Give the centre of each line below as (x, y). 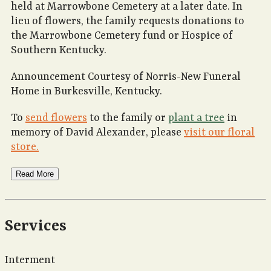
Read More (35, 174)
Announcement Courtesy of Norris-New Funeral (126, 77)
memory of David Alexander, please (97, 133)
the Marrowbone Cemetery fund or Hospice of (122, 36)
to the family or (128, 118)
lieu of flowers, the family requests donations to (128, 21)
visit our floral (219, 133)
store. (25, 147)
